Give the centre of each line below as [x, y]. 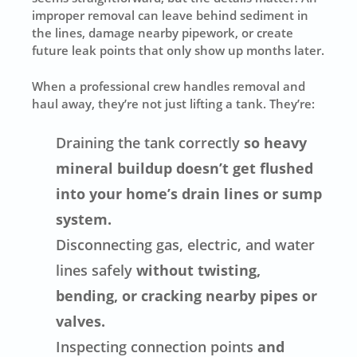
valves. [81, 322]
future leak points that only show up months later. [178, 51]
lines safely [94, 271]
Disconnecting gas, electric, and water [186, 245]
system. [84, 220]
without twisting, [197, 271]
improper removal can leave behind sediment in [171, 16]
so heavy [274, 143]
